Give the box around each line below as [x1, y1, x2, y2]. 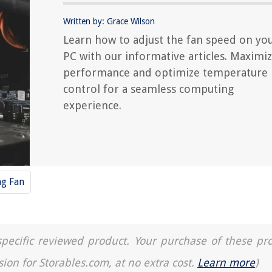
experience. [63, 99, 121, 112]
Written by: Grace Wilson [63, 16, 155, 26]
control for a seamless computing [63, 83, 234, 95]
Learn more [197, 256, 255, 269]
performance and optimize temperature [63, 66, 268, 79]
